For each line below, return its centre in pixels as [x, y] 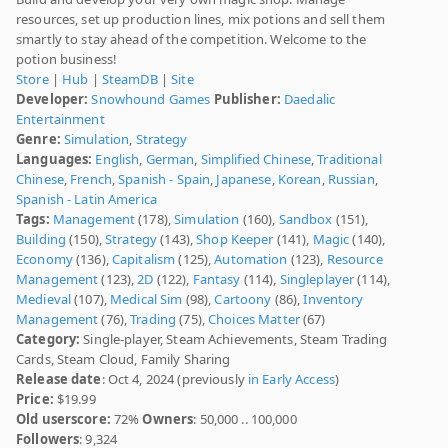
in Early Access [291, 379]
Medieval [44, 299]
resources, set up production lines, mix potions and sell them [200, 19]
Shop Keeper [235, 239]
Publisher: [247, 99]
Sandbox [305, 219]
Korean [299, 179]
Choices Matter [254, 319]
